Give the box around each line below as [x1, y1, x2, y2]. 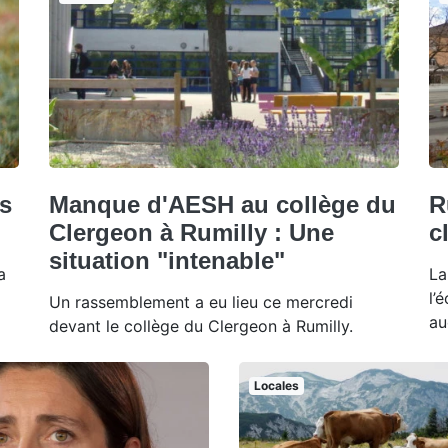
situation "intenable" [49, 246, 285, 274]
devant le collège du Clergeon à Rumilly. [49, 315, 353, 336]
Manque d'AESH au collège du [49, 190, 396, 218]
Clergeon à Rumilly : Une [49, 218, 334, 246]
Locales [253, 377, 299, 393]
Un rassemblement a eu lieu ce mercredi [49, 291, 353, 312]
